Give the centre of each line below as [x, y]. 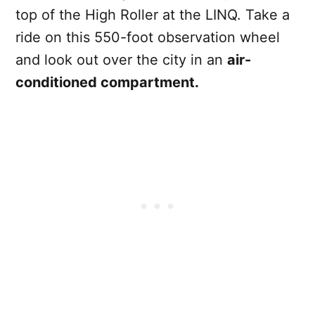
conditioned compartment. [107, 82]
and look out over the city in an [121, 59]
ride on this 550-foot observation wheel [148, 37]
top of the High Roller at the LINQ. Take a [153, 14]
